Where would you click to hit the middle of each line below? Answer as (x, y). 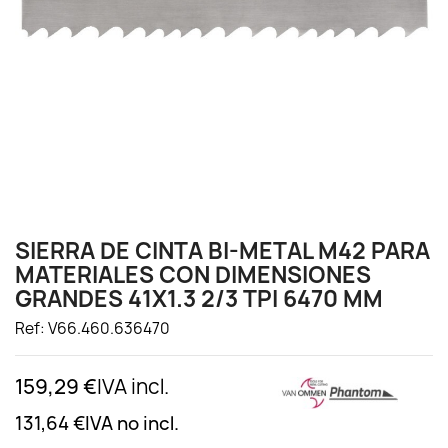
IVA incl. (133, 386)
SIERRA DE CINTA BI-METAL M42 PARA (222, 251)
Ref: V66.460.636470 (92, 328)
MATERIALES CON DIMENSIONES (193, 275)
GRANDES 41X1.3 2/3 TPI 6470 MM (199, 299)
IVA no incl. (132, 423)
